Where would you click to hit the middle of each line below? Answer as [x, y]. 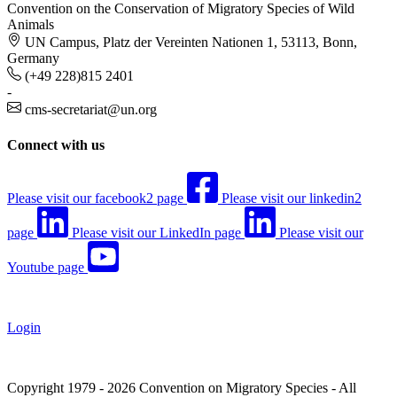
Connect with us [56, 144]
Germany [33, 58]
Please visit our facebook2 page [95, 198]
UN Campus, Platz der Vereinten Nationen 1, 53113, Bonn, [191, 43]
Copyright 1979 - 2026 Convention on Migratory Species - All [182, 387]
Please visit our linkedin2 [292, 198]
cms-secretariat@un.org [91, 110]
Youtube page [46, 267]
